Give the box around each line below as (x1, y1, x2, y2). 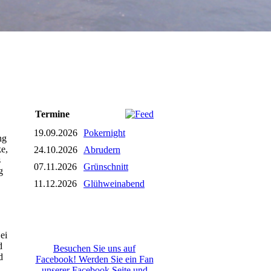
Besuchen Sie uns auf (53, 243, 135, 253)
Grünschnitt (83, 162, 128, 172)
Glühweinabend (83, 178, 145, 189)
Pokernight (83, 128, 125, 138)
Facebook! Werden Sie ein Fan (35, 254, 154, 264)
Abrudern (83, 145, 120, 155)
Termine (35, 109, 70, 119)
